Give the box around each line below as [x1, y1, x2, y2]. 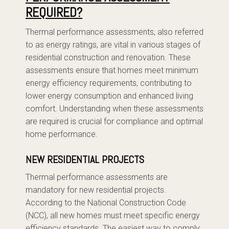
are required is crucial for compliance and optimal [26, 117, 203, 126]
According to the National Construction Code [26, 198, 186, 208]
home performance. [26, 129, 98, 139]
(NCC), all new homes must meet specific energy [26, 211, 200, 220]
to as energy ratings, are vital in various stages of [26, 40, 200, 50]
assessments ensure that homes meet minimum [26, 65, 198, 75]
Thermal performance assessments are [26, 172, 168, 182]
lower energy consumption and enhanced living [26, 91, 193, 101]
